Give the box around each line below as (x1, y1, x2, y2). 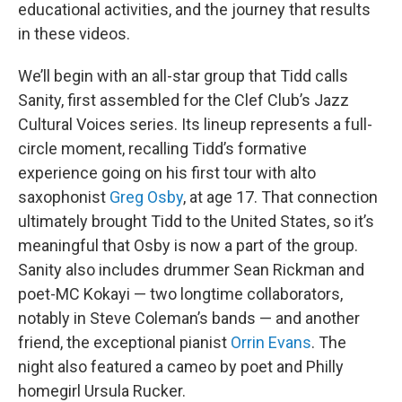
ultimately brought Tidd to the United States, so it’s (18, 212, 374, 232)
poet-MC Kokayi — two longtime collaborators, (18, 284, 343, 304)
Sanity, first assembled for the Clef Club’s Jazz (18, 91, 349, 110)
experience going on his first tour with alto (18, 163, 316, 183)
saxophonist (18, 188, 109, 207)
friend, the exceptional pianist (18, 333, 231, 353)
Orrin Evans (231, 333, 311, 353)
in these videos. (18, 24, 130, 44)
